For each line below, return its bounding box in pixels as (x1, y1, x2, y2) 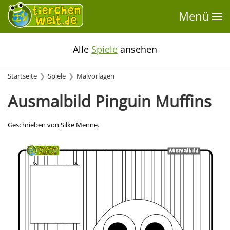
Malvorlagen (76, 72, 114, 81)
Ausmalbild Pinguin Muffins (8, 90, 212, 112)
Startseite (8, 72, 37, 81)
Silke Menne (61, 121, 98, 129)
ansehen (118, 43, 157, 55)
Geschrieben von (8, 121, 61, 129)
